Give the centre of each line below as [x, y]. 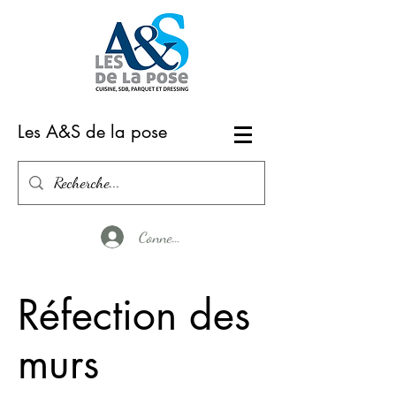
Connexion [167, 236]
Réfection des [134, 315]
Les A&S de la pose [92, 132]
